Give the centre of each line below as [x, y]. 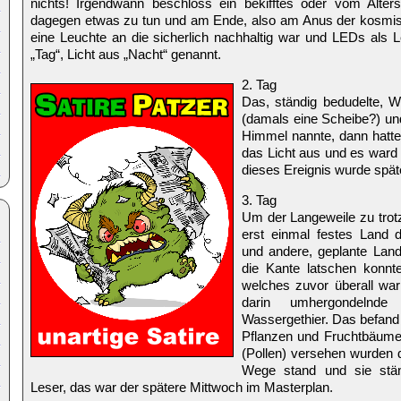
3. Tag [259, 200]
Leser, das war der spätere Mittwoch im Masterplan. [182, 387]
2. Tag [259, 85]
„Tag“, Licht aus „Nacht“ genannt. [126, 54]
